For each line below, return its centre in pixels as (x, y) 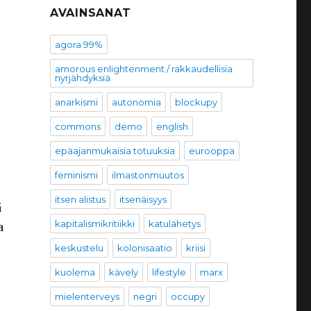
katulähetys (174, 224)
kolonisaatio (144, 248)
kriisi (195, 248)
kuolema (75, 272)
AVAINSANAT (90, 13)
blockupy (196, 102)
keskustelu (79, 248)
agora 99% (78, 45)
